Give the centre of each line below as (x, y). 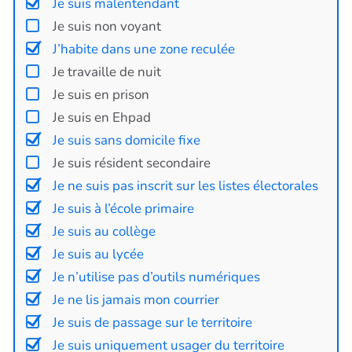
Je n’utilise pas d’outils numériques (156, 277)
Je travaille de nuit (106, 71)
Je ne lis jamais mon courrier (136, 299)
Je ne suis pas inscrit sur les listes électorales (185, 185)
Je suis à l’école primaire (123, 208)
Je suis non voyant (106, 26)
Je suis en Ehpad (101, 117)
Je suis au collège (104, 231)
